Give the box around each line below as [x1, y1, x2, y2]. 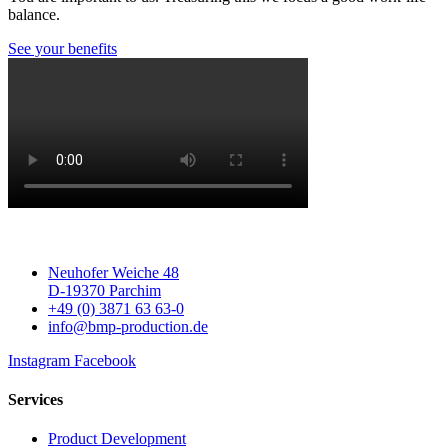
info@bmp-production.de [48, 317, 208, 335]
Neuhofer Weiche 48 [48, 263, 179, 281]
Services [8, 390, 63, 408]
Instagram [8, 351, 70, 369]
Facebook [74, 351, 136, 369]
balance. [8, 5, 64, 23]
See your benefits [8, 39, 117, 57]
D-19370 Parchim [48, 281, 161, 299]
